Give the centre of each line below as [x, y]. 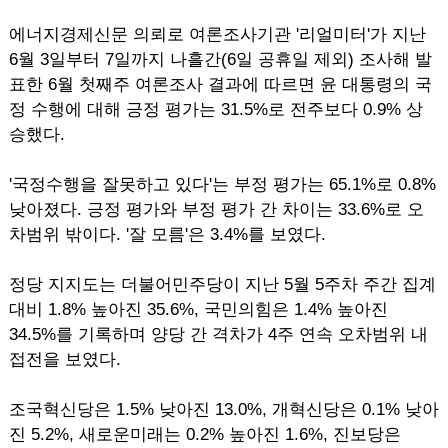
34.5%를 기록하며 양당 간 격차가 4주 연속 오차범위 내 [218, 334]
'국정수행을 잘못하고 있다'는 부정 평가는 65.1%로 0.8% [222, 184]
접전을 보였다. [64, 359]
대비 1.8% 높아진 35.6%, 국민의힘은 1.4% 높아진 [198, 309]
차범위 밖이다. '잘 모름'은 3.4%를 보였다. [167, 234]
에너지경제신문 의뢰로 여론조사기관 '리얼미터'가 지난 [217, 34]
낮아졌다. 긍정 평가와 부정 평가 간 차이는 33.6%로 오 [216, 209]
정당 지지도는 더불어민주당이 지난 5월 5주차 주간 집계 [222, 284]
